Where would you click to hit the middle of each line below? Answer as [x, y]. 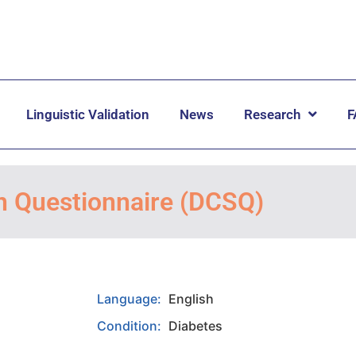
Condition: [131, 325]
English [191, 298]
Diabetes [195, 325]
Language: [131, 298]
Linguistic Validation [88, 114]
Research [272, 114]
